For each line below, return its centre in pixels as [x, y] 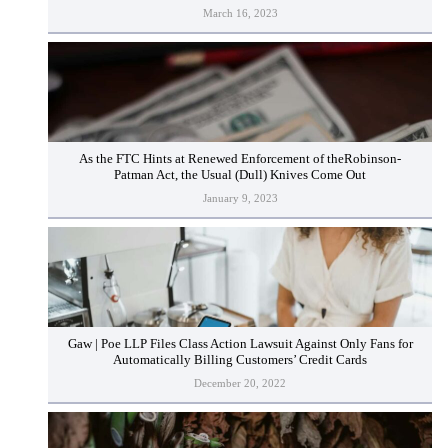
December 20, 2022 [240, 382]
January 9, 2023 [240, 197]
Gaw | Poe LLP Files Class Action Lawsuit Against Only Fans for [240, 344]
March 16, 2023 [240, 12]
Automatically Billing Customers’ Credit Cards [240, 360]
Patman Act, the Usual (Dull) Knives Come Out [240, 175]
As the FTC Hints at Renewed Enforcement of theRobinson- [240, 159]
